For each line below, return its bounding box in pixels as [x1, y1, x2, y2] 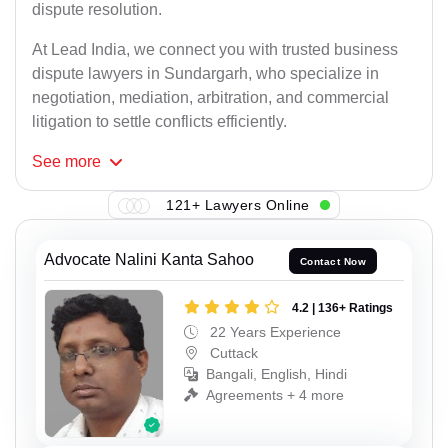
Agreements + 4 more [206, 386, 344, 403]
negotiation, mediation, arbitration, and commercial [32, 89, 389, 107]
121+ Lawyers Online [166, 196, 310, 213]
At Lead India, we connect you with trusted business [32, 41, 398, 59]
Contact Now [299, 255, 367, 267]
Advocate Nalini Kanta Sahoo [44, 251, 254, 269]
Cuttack [206, 344, 258, 361]
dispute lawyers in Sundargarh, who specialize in [32, 65, 379, 83]
